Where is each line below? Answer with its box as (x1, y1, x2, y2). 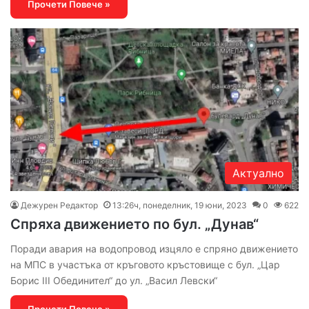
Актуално (232, 166, 284, 181)
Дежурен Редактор (21, 200, 98, 211)
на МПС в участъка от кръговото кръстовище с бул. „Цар (10, 259, 280, 271)
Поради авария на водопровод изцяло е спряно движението (10, 243, 298, 255)
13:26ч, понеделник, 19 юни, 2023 (112, 200, 247, 211)
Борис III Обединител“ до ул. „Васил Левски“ (10, 275, 217, 287)
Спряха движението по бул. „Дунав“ (10, 216, 259, 233)
